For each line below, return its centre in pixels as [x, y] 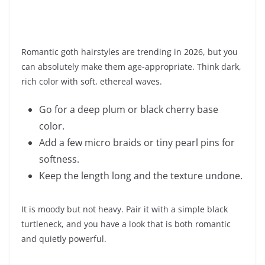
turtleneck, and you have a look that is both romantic [126, 224]
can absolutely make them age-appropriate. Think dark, [131, 67]
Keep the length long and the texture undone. [141, 176]
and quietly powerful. [64, 239]
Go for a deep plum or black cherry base [129, 110]
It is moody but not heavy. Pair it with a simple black [125, 209]
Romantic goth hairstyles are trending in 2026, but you [130, 52]
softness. [59, 159]
